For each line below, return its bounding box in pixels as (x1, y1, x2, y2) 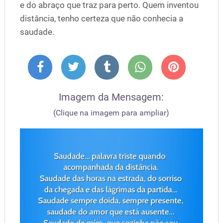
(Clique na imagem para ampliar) (53, 108, 170, 117)
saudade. (19, 27, 54, 37)
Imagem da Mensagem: (59, 91, 164, 103)
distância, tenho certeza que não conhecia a (19, 13, 183, 23)
